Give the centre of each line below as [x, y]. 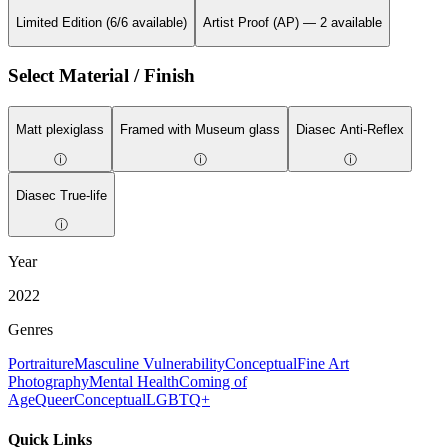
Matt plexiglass [60, 130]
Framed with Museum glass [200, 130]
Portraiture [41, 364]
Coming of [213, 382]
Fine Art [323, 364]
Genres [30, 330]
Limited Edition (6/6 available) [101, 23]
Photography [48, 382]
